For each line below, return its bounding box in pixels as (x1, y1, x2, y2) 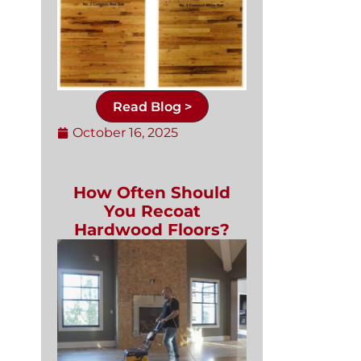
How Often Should (73, 182, 230, 202)
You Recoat (103, 201, 201, 221)
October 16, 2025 (73, 124, 178, 140)
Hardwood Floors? (74, 219, 230, 239)
